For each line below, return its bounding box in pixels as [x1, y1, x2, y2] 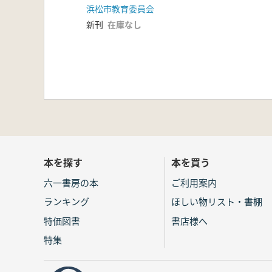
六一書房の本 [44, 175, 98, 189]
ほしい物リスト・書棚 [171, 195, 262, 208]
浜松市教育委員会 [86, 2, 154, 15]
